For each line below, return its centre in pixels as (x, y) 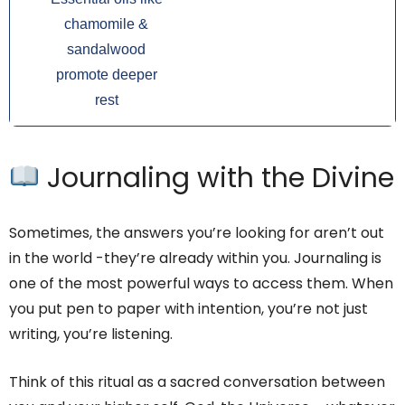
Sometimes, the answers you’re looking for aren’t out (197, 233)
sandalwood (106, 50)
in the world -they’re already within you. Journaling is (195, 259)
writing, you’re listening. (91, 334)
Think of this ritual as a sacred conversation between (197, 382)
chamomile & (106, 24)
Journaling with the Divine (217, 179)
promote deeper (106, 75)
